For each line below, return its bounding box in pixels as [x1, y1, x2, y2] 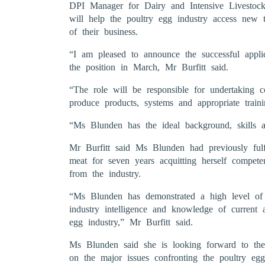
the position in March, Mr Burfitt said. [69, 62, 228, 72]
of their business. [69, 27, 138, 37]
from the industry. [69, 169, 141, 179]
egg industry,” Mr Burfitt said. [69, 217, 193, 227]
